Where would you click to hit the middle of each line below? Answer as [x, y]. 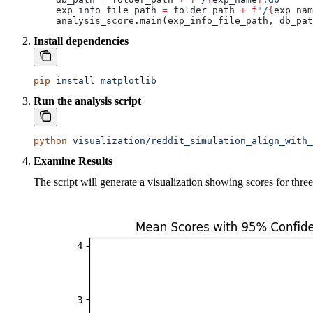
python [50, 141]
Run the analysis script [87, 101]
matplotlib [126, 81]
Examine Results [73, 161]
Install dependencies [81, 41]
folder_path [204, 10]
